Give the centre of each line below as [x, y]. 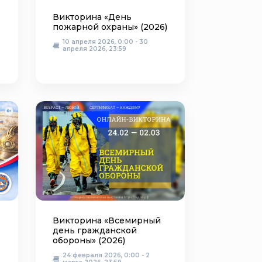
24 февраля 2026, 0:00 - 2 [106, 255]
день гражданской [95, 230]
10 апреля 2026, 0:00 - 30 [105, 42]
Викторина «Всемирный [107, 220]
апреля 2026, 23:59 [94, 49]
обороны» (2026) [89, 240]
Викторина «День [92, 17]
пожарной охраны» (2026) [110, 27]
